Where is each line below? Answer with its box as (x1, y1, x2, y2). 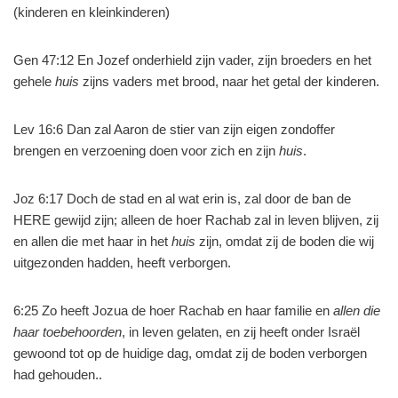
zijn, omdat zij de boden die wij (195, 234, 374, 249)
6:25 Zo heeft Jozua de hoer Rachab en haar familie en (13, 303, 330, 318)
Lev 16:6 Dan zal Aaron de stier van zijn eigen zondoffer (13, 122, 335, 137)
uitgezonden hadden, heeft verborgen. (13, 255, 231, 270)
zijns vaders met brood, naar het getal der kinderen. (79, 74, 379, 89)
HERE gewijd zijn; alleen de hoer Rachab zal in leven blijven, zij (13, 212, 378, 227)
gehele (13, 74, 55, 89)
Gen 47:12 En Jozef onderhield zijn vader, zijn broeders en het (13, 52, 371, 68)
